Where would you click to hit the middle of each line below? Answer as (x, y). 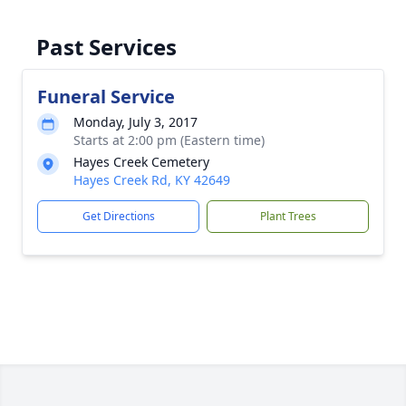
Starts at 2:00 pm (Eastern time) (169, 140)
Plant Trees (288, 216)
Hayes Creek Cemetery (141, 162)
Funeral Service (106, 97)
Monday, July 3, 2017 (135, 122)
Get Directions (118, 216)
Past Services (106, 47)
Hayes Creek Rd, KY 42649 (152, 180)
